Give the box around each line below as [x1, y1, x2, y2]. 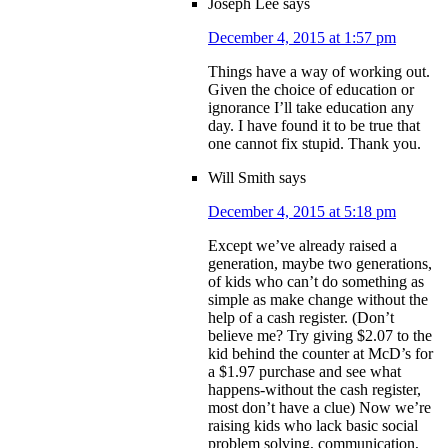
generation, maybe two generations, [208, 255, 432, 273]
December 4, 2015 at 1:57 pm [208, 29, 396, 47]
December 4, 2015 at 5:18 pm [208, 203, 396, 221]
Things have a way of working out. [208, 63, 430, 81]
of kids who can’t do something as [208, 273, 424, 291]
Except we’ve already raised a [208, 237, 397, 255]
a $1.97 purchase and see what [208, 363, 401, 381]
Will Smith [208, 169, 275, 187]
